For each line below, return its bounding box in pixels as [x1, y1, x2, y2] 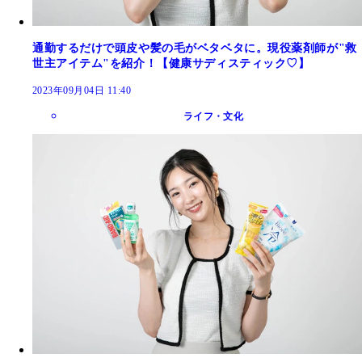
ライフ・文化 [183, 110, 244, 122]
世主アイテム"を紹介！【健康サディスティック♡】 [32, 57, 310, 69]
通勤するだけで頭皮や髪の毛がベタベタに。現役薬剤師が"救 [32, 41, 357, 54]
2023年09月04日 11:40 [32, 84, 132, 96]
